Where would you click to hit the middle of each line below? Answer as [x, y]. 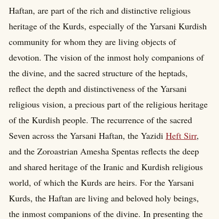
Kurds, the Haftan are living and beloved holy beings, [104, 198]
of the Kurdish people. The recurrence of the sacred [100, 120]
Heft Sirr [181, 135]
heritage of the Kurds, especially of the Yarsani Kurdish [108, 26]
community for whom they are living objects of [92, 41]
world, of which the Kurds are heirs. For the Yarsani [101, 182]
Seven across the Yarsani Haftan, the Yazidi [87, 135]
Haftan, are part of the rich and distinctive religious [100, 10]
